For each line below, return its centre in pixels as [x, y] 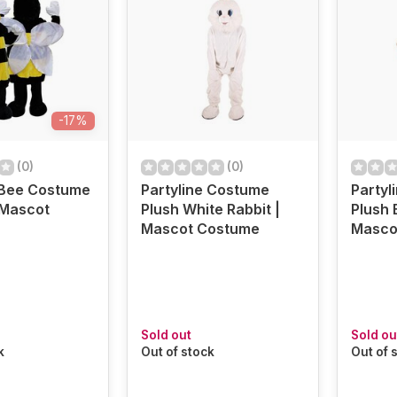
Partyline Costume [205, 190]
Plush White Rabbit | [210, 210]
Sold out [166, 335]
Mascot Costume [200, 229]
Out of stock [177, 352]
